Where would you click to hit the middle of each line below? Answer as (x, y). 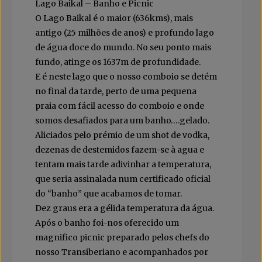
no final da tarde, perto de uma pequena (116, 91)
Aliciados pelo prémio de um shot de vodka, (122, 135)
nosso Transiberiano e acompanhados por (122, 252)
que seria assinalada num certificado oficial (123, 179)
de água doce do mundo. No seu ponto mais (123, 47)
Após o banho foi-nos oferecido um (107, 223)
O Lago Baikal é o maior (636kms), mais (114, 18)
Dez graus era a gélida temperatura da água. (125, 208)
